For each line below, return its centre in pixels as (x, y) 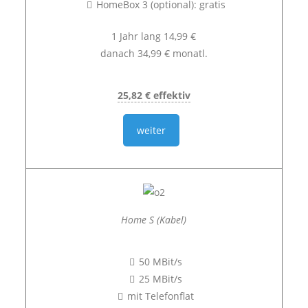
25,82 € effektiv (154, 95)
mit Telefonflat (161, 296)
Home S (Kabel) (154, 220)
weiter (152, 130)
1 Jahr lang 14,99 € (154, 36)
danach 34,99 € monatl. (154, 53)
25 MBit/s (161, 279)
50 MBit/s (161, 262)
